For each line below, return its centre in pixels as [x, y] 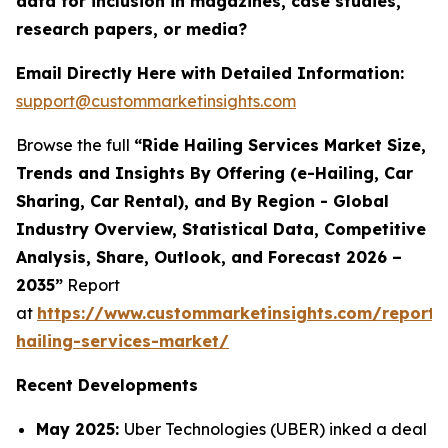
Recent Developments [107, 385]
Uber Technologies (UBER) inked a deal [275, 429]
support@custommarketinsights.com [156, 101]
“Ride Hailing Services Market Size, [280, 145]
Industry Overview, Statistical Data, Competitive [221, 229]
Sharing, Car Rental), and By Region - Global [202, 201]
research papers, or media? [134, 29]
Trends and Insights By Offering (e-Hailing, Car [214, 173]
